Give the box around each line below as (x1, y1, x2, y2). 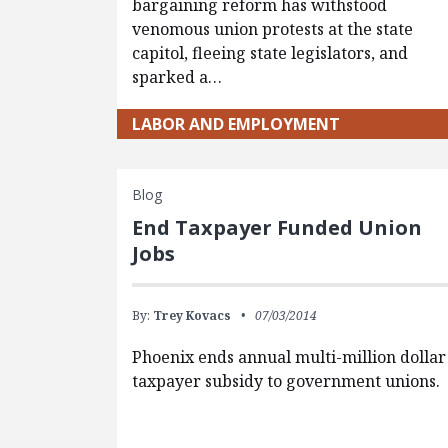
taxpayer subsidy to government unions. (132, 369, 441, 392)
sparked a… (132, 65, 223, 88)
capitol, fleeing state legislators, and (132, 41, 409, 64)
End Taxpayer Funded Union (132, 213, 423, 241)
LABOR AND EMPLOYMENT (132, 112, 341, 135)
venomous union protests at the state (132, 17, 414, 40)
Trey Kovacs (153, 306, 232, 324)
